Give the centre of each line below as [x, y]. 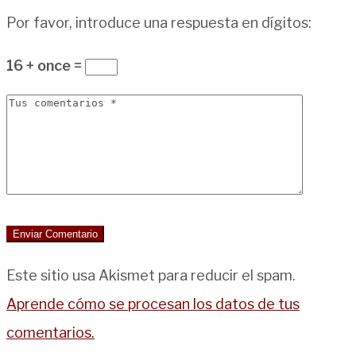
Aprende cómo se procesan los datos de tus [153, 304]
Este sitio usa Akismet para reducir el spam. [151, 275]
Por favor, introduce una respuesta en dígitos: [159, 22]
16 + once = [46, 65]
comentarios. [50, 332]
